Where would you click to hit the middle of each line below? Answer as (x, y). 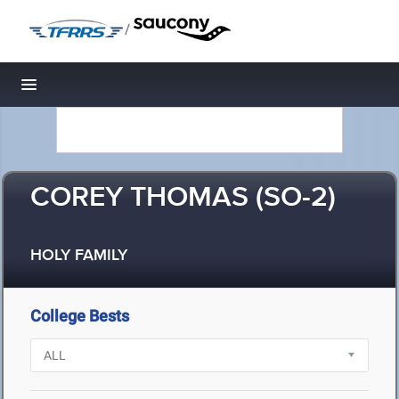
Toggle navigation (90, 90)
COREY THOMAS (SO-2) (183, 198)
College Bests (80, 316)
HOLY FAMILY (79, 256)
